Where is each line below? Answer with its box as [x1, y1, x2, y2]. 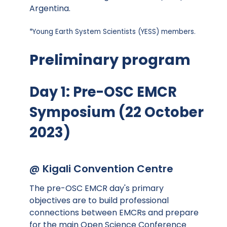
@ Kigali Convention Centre [29, 161, 173, 176]
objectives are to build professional [29, 194, 169, 206]
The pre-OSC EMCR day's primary [29, 182, 164, 194]
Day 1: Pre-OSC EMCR [29, 82, 177, 102]
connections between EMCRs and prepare [29, 206, 199, 218]
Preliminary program [29, 49, 191, 70]
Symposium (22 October [29, 102, 204, 122]
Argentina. [29, 3, 72, 15]
